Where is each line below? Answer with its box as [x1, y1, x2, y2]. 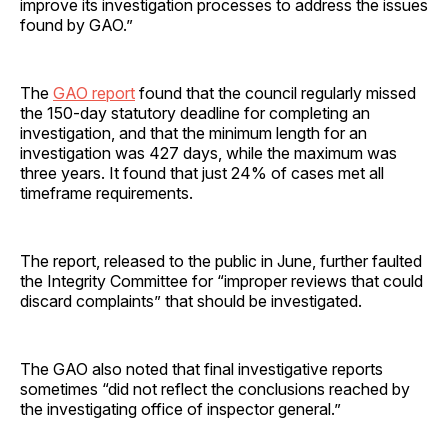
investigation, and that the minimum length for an [20, 122, 367, 143]
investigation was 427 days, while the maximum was [20, 142, 397, 163]
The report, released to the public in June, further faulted [20, 250, 422, 271]
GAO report [53, 82, 135, 103]
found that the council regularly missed [135, 82, 416, 103]
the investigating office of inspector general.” [20, 398, 341, 419]
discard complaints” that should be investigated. [20, 290, 362, 311]
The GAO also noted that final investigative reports [20, 358, 383, 379]
